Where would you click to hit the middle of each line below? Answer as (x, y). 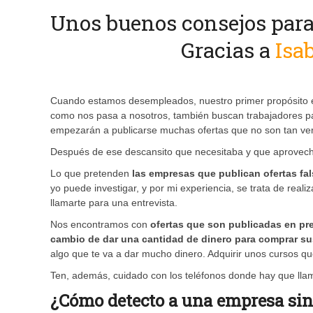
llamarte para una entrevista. (114, 203)
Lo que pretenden (91, 174)
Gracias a (228, 50)
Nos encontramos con (100, 225)
